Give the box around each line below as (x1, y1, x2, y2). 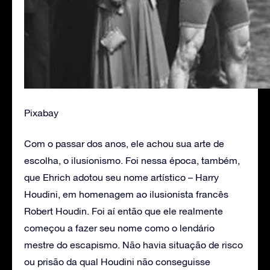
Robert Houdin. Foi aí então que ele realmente (24, 205, 223, 216)
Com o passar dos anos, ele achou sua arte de (24, 137, 224, 149)
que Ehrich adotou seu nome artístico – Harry (24, 171, 219, 183)
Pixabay (24, 107, 58, 118)
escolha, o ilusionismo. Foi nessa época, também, (24, 154, 240, 166)
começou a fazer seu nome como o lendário (24, 222, 215, 233)
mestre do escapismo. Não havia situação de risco (24, 239, 243, 250)
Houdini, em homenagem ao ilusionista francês (24, 188, 228, 199)
